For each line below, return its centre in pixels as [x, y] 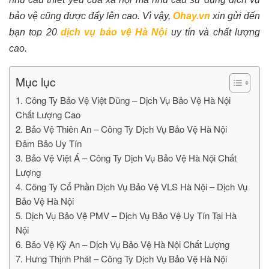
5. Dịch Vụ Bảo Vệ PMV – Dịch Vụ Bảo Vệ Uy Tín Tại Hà [126, 215]
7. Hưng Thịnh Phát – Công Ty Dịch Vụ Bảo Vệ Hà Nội [121, 258]
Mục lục [36, 82]
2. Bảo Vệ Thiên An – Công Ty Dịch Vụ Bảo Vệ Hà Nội [121, 129]
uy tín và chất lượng [214, 32]
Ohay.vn [192, 16]
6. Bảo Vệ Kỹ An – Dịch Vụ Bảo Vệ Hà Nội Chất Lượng [122, 244]
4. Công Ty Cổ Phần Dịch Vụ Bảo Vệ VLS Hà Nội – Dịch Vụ [131, 186]
